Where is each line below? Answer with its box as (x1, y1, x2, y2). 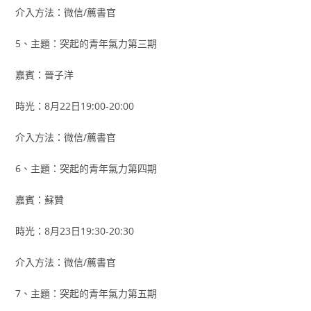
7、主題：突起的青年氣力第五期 (15, 287, 158, 300)
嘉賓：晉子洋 (15, 68, 74, 81)
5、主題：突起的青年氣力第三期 (15, 37, 158, 50)
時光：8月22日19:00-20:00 (15, 99, 135, 112)
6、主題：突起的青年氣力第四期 (15, 162, 158, 175)
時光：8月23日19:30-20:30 (15, 224, 135, 237)
